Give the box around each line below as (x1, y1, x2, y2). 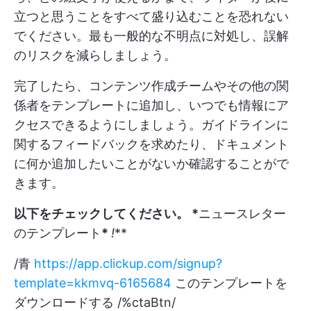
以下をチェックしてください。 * (14, 206, 199, 221)
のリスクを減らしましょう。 (14, 48, 176, 63)
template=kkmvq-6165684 (14, 276, 171, 291)
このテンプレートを (171, 276, 287, 291)
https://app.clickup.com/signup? (34, 256, 222, 271)
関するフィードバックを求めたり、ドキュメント (14, 137, 289, 152)
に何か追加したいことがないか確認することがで (14, 156, 289, 171)
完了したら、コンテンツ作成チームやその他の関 (14, 78, 289, 94)
